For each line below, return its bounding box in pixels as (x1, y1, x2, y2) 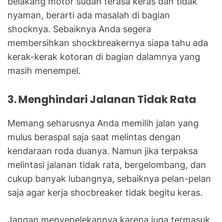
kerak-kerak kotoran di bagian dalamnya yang (7, 51, 200, 62)
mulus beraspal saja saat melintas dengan (7, 131, 181, 142)
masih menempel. (7, 65, 81, 76)
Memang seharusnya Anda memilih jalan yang (7, 117, 199, 128)
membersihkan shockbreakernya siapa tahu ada (7, 37, 208, 48)
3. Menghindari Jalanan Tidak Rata (7, 92, 196, 107)
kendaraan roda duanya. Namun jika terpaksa (7, 145, 198, 156)
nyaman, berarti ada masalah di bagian (7, 9, 170, 20)
